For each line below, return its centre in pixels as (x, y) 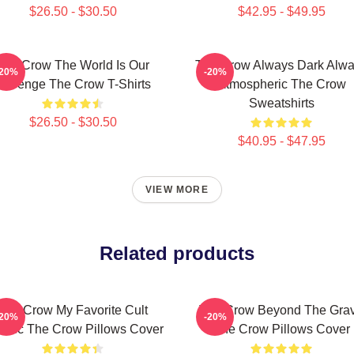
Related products (177, 253)
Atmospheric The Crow (281, 84)
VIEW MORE (177, 190)
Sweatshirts (281, 103)
